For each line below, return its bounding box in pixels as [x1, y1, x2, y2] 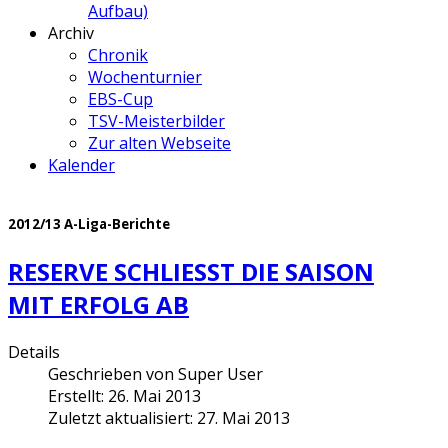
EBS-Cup [88, 88, 153, 111]
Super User [178, 362, 263, 385]
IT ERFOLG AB [8, 287, 189, 321]
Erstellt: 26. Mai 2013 [48, 384, 201, 407]
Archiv [48, 22, 94, 45]
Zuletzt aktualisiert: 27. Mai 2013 [48, 406, 290, 429]
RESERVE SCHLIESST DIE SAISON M [8, 254, 374, 288]
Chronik [88, 44, 148, 67]
